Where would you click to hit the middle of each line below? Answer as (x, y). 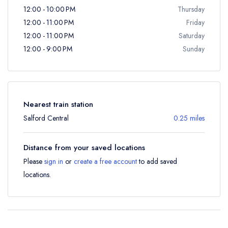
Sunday (194, 49)
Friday (195, 22)
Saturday (192, 35)
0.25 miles (189, 118)
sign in (54, 161)
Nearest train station (58, 104)
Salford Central (46, 118)
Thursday (191, 9)
